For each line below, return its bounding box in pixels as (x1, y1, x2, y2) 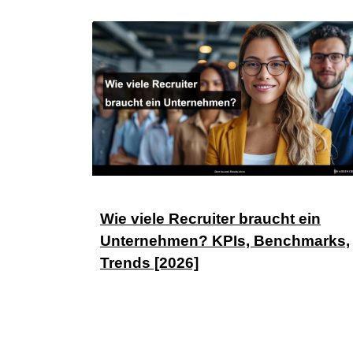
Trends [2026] (100, 254, 199, 271)
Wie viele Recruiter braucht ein (100, 210, 321, 227)
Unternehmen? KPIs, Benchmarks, (100, 232, 350, 249)
